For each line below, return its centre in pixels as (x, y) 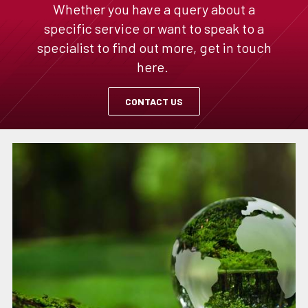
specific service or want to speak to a (154, 29)
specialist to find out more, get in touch (154, 48)
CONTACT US (154, 102)
